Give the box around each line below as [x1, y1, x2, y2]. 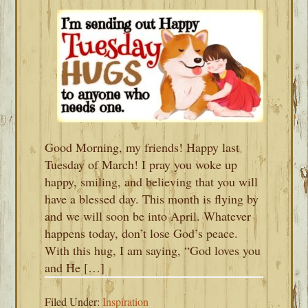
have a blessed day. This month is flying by [45, 190, 259, 207]
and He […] [45, 259, 105, 276]
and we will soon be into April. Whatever [45, 208, 252, 224]
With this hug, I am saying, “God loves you [45, 242, 261, 258]
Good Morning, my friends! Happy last [45, 139, 240, 155]
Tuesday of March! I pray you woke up [45, 156, 238, 173]
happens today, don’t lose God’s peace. [45, 225, 239, 241]
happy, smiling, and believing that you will [45, 173, 258, 190]
